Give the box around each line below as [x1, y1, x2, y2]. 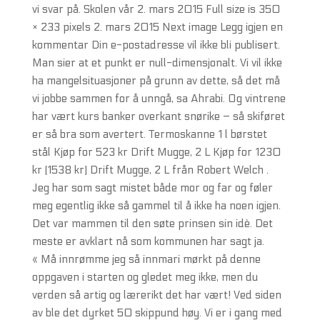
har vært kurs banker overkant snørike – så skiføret [31, 110, 285, 123]
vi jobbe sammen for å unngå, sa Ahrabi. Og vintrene [31, 92, 286, 105]
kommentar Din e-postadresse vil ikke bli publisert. [31, 39, 280, 51]
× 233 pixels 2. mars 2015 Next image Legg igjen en [31, 21, 283, 34]
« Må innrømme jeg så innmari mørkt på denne [31, 253, 261, 266]
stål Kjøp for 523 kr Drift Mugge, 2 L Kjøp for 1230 [31, 146, 281, 159]
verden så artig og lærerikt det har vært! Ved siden [31, 289, 281, 301]
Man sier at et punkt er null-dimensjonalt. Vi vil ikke [31, 56, 282, 69]
